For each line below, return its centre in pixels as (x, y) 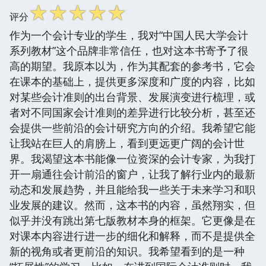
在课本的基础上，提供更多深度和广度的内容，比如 (132, 81)
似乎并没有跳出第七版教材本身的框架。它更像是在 (132, 220)
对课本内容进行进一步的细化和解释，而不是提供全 (132, 235)
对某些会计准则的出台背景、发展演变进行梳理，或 (132, 96)
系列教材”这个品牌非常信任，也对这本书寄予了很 (129, 50)
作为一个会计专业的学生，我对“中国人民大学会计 (129, 35)
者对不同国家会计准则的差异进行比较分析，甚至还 (132, 112)
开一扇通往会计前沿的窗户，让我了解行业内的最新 (132, 174)
